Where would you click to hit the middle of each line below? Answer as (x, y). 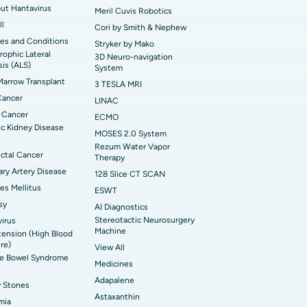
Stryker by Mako (124, 44)
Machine (110, 231)
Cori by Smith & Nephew (140, 27)
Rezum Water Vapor (132, 147)
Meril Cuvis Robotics (133, 11)
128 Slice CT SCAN (130, 174)
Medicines (114, 264)
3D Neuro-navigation (134, 57)
